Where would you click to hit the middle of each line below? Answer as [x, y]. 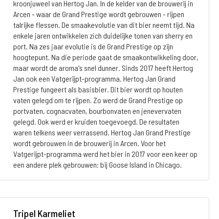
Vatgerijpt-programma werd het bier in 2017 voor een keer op [105, 154]
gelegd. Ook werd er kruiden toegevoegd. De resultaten [96, 121]
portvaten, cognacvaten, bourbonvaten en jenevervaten [97, 111]
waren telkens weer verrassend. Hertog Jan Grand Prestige [102, 132]
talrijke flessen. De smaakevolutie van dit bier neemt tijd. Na [104, 25]
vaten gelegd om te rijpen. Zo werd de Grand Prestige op [98, 100]
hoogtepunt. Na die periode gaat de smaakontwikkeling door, [106, 57]
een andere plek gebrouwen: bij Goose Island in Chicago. [97, 164]
